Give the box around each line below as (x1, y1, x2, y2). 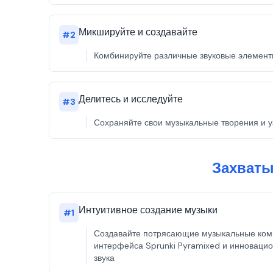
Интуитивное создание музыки (79, 204, 218, 216)
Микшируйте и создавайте (79, 26, 197, 38)
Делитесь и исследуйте (79, 93, 183, 105)
